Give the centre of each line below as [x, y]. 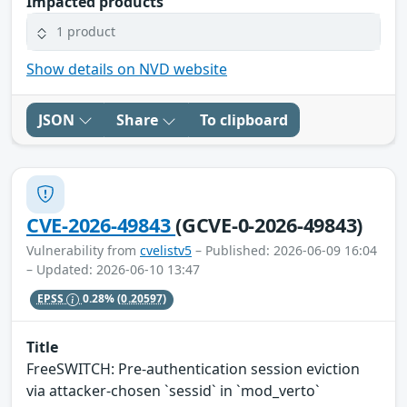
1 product [86, 32]
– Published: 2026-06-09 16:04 [284, 250]
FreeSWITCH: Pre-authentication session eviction [193, 369]
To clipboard [244, 119]
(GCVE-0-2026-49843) [269, 224]
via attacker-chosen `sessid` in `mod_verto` [173, 391]
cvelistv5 [166, 250]
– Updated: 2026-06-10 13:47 [113, 269]
